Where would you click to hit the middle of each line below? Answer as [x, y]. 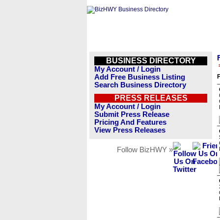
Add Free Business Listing [140, 77]
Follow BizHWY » [145, 150]
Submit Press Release [132, 114]
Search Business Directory [140, 85]
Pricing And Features [130, 122]
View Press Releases [130, 130]
